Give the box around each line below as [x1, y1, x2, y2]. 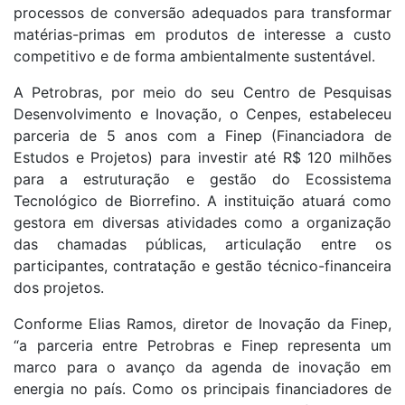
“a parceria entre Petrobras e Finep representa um [14, 335, 391, 354]
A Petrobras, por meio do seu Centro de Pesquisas [14, 82, 391, 101]
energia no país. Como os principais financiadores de [14, 379, 391, 398]
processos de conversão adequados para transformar [14, 3, 391, 22]
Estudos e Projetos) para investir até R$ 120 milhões [14, 147, 391, 166]
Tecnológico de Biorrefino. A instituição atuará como [14, 191, 391, 210]
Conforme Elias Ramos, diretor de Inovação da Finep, [14, 314, 391, 333]
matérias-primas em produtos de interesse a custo [14, 24, 391, 43]
